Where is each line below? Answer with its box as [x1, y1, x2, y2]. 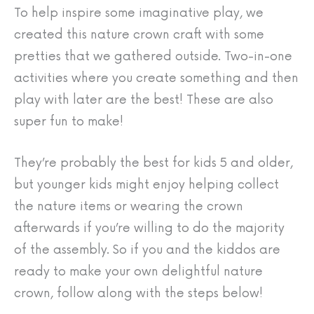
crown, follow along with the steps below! [14, 285, 263, 301]
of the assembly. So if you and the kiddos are [14, 242, 280, 257]
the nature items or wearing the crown [14, 198, 243, 214]
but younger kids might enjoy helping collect [14, 177, 279, 192]
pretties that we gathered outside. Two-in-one [14, 49, 292, 64]
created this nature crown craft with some [14, 27, 264, 43]
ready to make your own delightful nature [14, 264, 263, 279]
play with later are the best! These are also [14, 93, 273, 108]
